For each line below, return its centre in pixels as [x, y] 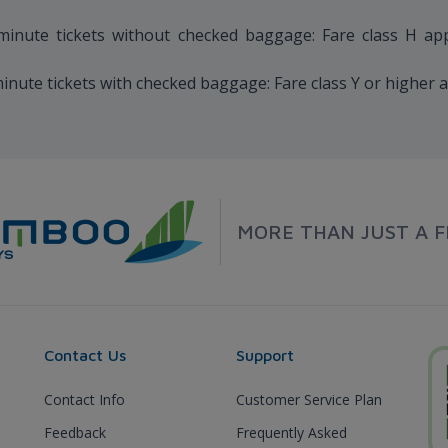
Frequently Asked [291, 432]
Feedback [75, 432]
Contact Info [84, 399]
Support [265, 354]
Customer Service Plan [309, 399]
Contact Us [85, 354]
